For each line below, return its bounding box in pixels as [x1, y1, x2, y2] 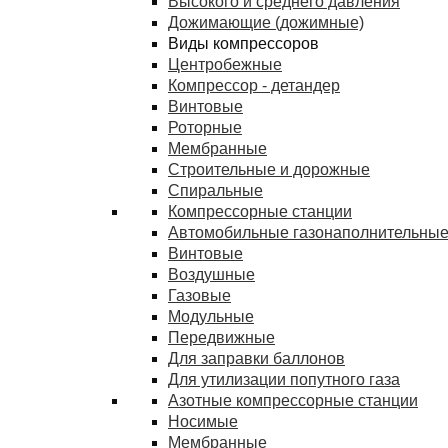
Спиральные [168, 182, 263, 199]
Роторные [168, 119, 242, 136]
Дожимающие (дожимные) [168, 14, 364, 31]
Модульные [168, 308, 254, 325]
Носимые [168, 413, 238, 430]
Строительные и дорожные [168, 161, 370, 178]
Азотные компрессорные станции [168, 392, 418, 409]
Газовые [168, 287, 231, 304]
